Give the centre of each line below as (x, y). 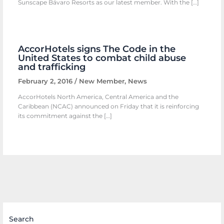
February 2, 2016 (46, 81)
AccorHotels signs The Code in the (97, 49)
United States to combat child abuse (102, 58)
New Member (102, 81)
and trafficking (52, 67)
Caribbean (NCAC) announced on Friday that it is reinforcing (109, 107)
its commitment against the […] (65, 116)
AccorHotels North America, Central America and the (98, 97)
